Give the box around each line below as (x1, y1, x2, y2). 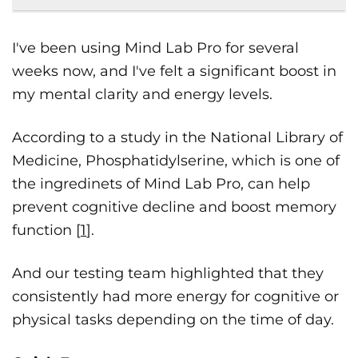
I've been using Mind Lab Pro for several (12, 39, 299, 58)
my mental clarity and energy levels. (12, 86, 272, 104)
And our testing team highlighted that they (12, 265, 324, 283)
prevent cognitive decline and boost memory (12, 198, 336, 217)
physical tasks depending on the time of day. (12, 311, 334, 329)
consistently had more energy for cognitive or (12, 288, 339, 306)
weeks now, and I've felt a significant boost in (12, 62, 336, 81)
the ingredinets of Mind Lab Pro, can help (12, 175, 310, 193)
